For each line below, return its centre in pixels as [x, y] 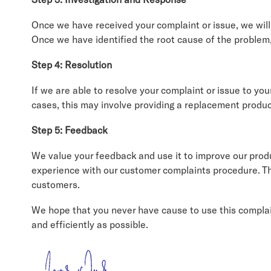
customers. [56, 184]
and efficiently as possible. [90, 224]
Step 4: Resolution [72, 64]
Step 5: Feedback [70, 130]
